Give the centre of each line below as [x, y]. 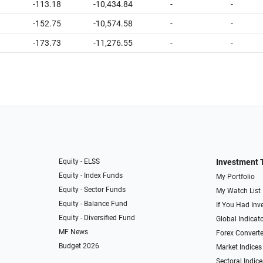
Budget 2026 [79, 246]
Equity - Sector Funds [92, 190]
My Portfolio [235, 177]
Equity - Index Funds [91, 176]
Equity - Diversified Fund [97, 218]
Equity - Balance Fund [93, 204]
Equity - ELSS [80, 161]
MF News [74, 232]
